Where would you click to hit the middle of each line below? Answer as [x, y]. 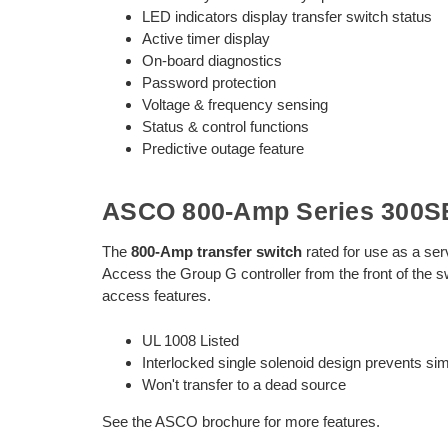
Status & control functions [225, 126]
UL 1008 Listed [190, 340]
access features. [158, 296]
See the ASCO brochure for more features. [241, 421]
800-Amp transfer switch [216, 252]
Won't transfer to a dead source [246, 384]
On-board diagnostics [212, 60]
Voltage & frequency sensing [235, 104]
